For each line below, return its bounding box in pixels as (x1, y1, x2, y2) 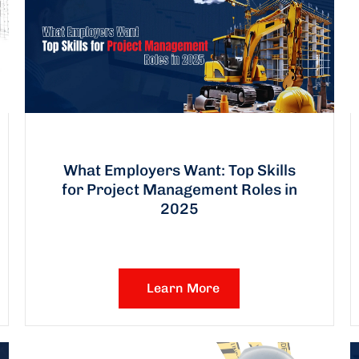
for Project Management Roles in (61, 180, 297, 200)
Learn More (147, 280, 220, 296)
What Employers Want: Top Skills (63, 161, 296, 180)
